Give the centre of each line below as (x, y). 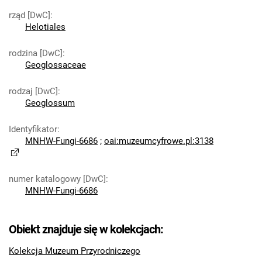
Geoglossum (50, 103)
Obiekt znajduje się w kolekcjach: (86, 229)
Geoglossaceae (56, 65)
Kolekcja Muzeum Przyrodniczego (75, 251)
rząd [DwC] (30, 15)
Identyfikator (33, 129)
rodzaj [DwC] (33, 91)
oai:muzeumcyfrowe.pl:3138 (159, 141)
